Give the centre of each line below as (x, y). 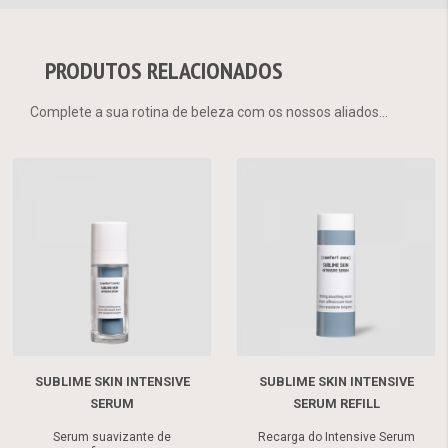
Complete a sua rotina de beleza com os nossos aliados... (209, 112)
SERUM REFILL (336, 404)
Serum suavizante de (112, 437)
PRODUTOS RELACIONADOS (164, 71)
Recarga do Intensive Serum (336, 437)
